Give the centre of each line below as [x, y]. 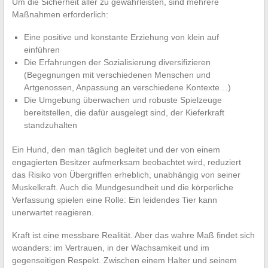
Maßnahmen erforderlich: [60, 15]
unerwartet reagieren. [53, 213]
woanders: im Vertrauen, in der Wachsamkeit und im [110, 248]
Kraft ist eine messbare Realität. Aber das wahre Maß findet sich [133, 235]
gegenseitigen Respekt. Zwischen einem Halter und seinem [124, 261]
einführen [42, 50]
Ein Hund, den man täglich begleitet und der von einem [116, 150]
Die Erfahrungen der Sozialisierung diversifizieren [117, 63]
